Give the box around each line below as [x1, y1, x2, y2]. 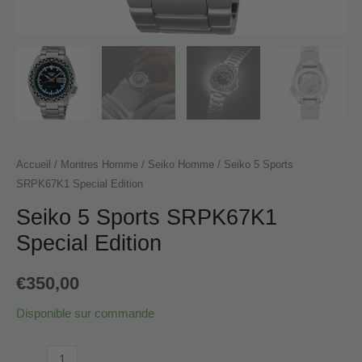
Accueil [16, 158, 51, 170]
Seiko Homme [148, 158, 214, 170]
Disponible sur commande [16, 307, 154, 321]
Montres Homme [61, 158, 138, 170]
